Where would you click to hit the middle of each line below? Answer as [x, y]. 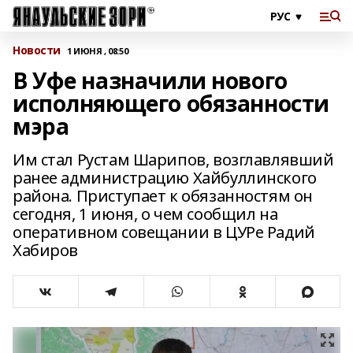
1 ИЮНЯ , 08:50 [98, 50]
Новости [37, 50]
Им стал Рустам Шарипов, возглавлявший [173, 160]
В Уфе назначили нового [150, 80]
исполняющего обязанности [171, 103]
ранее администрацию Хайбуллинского [165, 178]
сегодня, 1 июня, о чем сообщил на [145, 214]
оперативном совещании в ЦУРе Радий [164, 232]
